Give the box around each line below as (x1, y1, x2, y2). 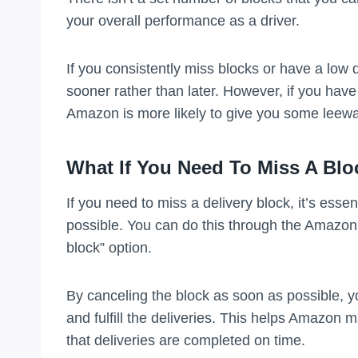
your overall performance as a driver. (66, 12, 300, 29)
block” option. (66, 239, 152, 256)
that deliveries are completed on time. (66, 332, 305, 348)
